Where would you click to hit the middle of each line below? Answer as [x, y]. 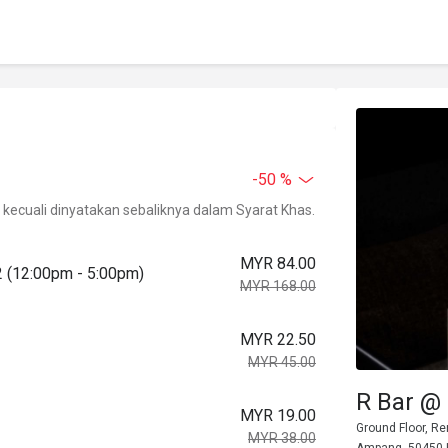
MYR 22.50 [278, 339]
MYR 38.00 [282, 438]
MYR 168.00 [278, 286]
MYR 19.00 [278, 415]
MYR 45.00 [282, 362]
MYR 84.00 [278, 263]
